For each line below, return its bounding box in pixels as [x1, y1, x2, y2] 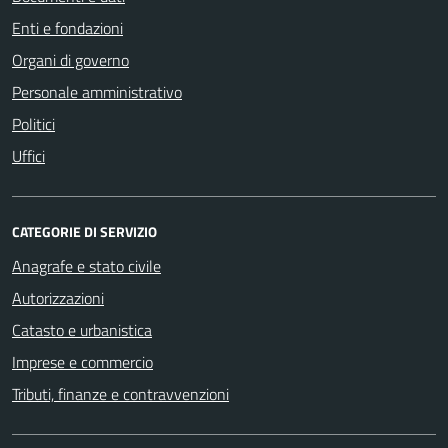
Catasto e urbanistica [12, 317, 152, 342]
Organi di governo [12, 47, 129, 72]
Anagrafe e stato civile [12, 253, 161, 278]
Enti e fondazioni [12, 15, 123, 40]
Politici [12, 111, 55, 136]
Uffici [12, 143, 45, 168]
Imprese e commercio [12, 349, 153, 374]
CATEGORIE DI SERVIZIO [12, 220, 157, 242]
